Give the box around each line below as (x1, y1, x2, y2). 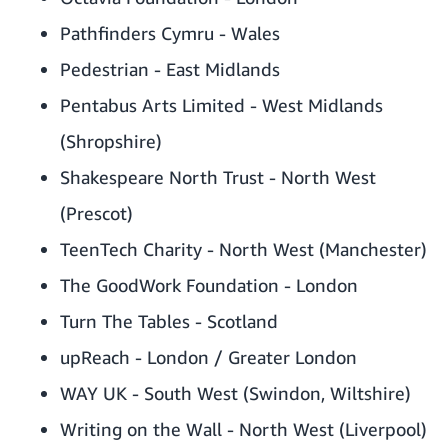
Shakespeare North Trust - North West (60, 166, 376, 189)
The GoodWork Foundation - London (60, 274, 358, 297)
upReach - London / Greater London (60, 346, 357, 369)
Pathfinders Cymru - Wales (60, 22, 280, 45)
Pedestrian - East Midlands (60, 58, 280, 81)
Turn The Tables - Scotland (60, 310, 278, 333)
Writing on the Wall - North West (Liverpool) (60, 418, 427, 441)
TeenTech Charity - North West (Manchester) (60, 238, 427, 261)
